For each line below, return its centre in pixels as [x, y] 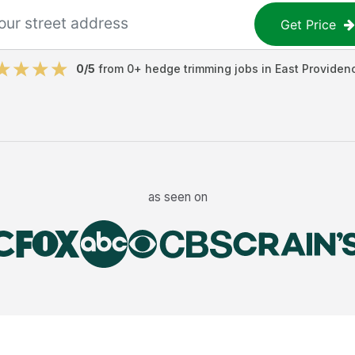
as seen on [177, 197]
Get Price [309, 24]
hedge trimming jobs [201, 69]
